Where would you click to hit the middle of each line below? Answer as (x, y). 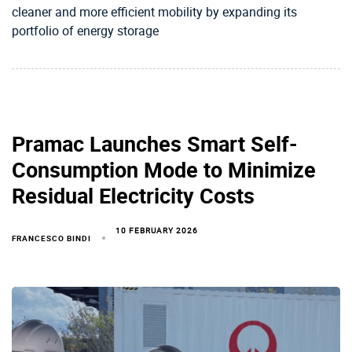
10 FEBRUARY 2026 (157, 231)
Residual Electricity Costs (133, 196)
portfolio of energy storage (85, 31)
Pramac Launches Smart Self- (154, 144)
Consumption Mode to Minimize (164, 170)
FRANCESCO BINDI (51, 238)
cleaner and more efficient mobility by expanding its (154, 12)
